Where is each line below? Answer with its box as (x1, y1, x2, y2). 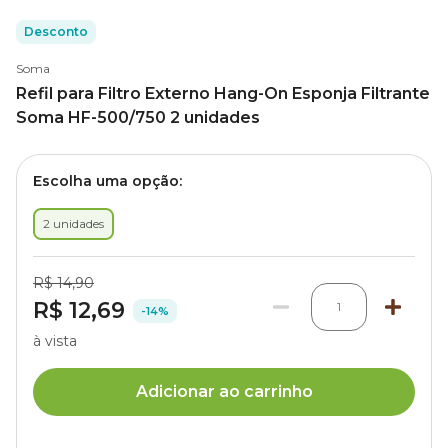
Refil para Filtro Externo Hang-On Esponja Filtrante (16, 84, 430, 103)
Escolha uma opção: (33, 172, 182, 190)
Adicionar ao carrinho (135, 382, 313, 401)
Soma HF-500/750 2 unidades (16, 108, 260, 127)
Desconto (24, 24, 88, 39)
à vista (33, 332, 77, 350)
